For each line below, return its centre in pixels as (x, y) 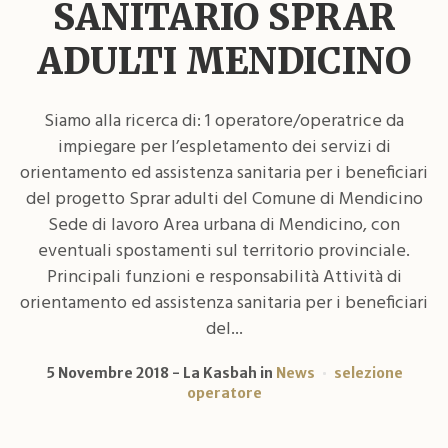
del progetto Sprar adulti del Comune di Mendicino (224, 199)
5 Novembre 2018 (107, 372)
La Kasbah (219, 372)
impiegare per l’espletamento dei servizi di (224, 147)
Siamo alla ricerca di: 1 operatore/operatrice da (224, 121)
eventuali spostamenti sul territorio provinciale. (224, 251)
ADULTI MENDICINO (224, 61)
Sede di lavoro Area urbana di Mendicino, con (224, 225)
